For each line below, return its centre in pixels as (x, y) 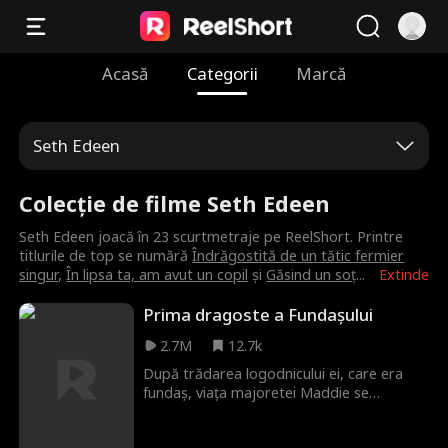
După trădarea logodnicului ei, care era (273, 374)
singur (39, 275)
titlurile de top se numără (106, 256)
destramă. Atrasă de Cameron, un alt (267, 412)
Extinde (403, 275)
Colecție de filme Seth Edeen (175, 203)
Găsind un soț (311, 275)
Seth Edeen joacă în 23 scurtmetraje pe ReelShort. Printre (211, 237)
